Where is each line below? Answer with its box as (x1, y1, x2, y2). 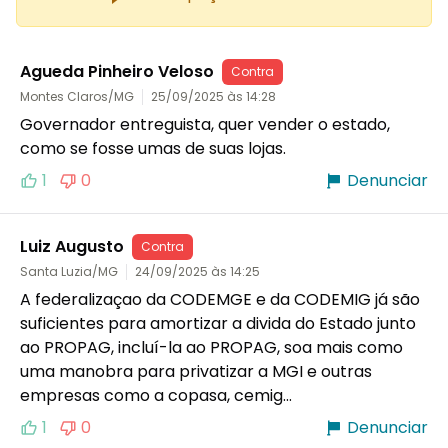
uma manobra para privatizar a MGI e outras (20, 359, 372, 383)
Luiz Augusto (20, 234, 124, 258)
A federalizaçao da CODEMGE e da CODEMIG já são (20, 287, 420, 311)
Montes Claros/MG (20, 87, 134, 105)
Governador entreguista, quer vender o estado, (20, 112, 390, 136)
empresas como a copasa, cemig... (20, 383, 292, 407)
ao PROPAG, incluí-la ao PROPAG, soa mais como (20, 335, 403, 359)
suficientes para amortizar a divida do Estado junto (20, 311, 416, 335)
